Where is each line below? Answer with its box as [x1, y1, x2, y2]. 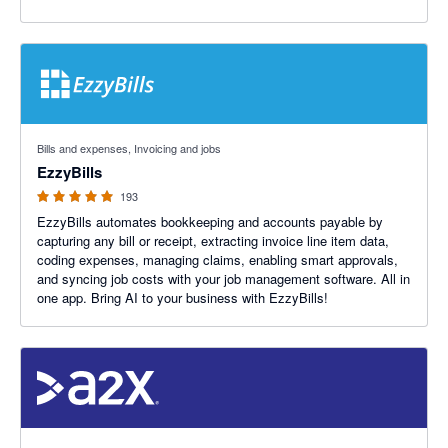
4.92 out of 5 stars [21, 124, 127, 143]
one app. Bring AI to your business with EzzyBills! [37, 288, 328, 307]
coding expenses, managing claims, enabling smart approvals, [37, 250, 398, 269]
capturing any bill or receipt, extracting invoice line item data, [37, 231, 389, 250]
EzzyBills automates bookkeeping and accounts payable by [37, 212, 383, 231]
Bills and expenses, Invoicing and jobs [37, 140, 221, 156]
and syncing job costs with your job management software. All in [37, 269, 410, 288]
